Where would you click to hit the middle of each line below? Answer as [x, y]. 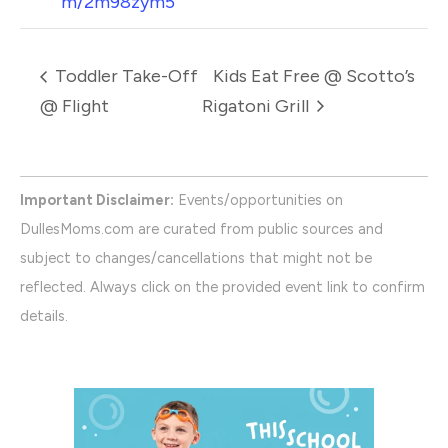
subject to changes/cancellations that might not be [196, 257]
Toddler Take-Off [124, 76]
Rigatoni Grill [257, 105]
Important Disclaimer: [97, 199]
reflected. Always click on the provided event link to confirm [222, 286]
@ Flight [74, 105]
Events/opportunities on [258, 199]
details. [44, 315]
